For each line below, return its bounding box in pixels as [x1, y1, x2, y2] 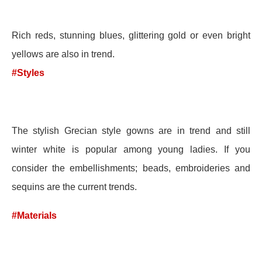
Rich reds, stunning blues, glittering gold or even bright [12, 30, 250, 41]
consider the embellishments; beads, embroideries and [12, 163, 250, 173]
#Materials [12, 210, 57, 220]
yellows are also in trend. [12, 49, 117, 60]
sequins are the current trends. [12, 181, 137, 192]
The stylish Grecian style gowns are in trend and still [12, 125, 250, 136]
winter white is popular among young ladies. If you [12, 144, 250, 154]
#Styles [12, 68, 44, 78]
